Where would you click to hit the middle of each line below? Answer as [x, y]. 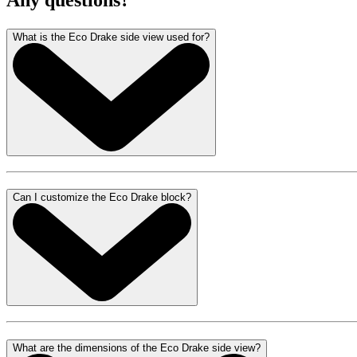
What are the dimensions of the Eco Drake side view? [137, 347]
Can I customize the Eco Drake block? [102, 198]
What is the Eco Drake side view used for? [111, 37]
